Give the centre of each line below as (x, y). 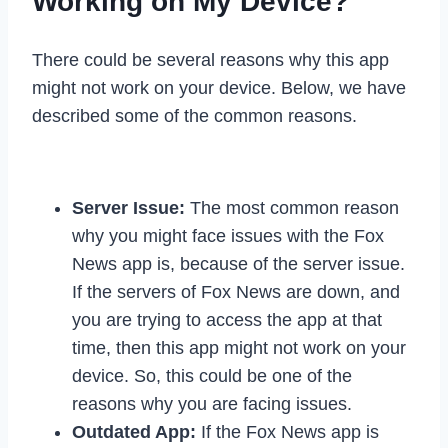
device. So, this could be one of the (212, 375)
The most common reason (292, 207)
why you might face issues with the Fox (228, 235)
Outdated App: (134, 431)
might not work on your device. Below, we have (219, 87)
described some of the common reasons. (194, 115)
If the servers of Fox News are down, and (236, 291)
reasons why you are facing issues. (212, 403)
